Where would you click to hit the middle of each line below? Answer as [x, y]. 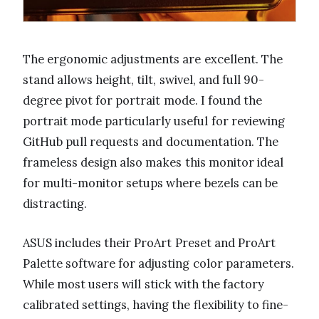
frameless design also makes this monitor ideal [153, 163]
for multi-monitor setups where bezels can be [150, 183]
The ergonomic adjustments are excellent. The [153, 59]
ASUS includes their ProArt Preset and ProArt [149, 243]
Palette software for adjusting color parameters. [158, 264]
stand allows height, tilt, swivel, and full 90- [144, 80]
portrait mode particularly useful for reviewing [154, 121]
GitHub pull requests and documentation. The [151, 142]
